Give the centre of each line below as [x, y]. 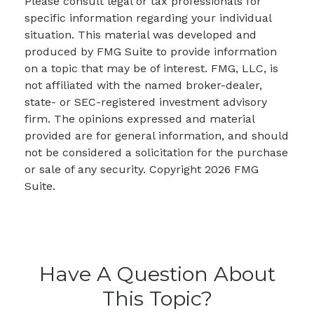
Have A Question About [157, 273]
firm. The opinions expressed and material [139, 118]
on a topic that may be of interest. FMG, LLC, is [151, 68]
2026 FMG [232, 169]
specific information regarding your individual [148, 18]
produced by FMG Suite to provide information [151, 51]
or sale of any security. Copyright [115, 169]
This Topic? [157, 298]
